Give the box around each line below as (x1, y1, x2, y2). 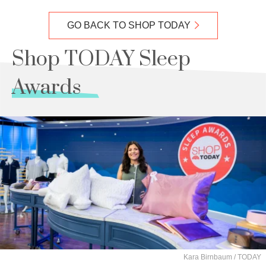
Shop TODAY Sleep (12, 46, 191, 72)
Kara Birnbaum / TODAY (183, 253, 261, 261)
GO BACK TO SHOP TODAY (66, 20, 191, 30)
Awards (12, 75, 81, 101)
